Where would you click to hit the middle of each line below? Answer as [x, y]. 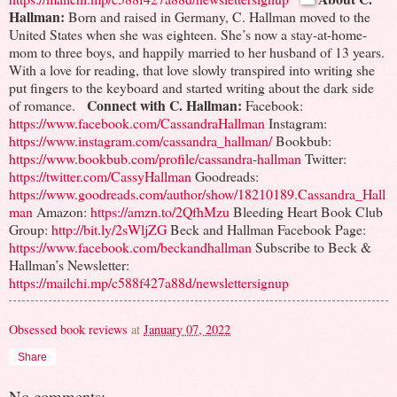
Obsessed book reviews [68, 329]
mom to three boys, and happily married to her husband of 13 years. [197, 51]
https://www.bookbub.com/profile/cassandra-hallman [155, 158]
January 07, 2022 [187, 329]
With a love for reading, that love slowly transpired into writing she [192, 69]
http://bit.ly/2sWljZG [107, 229]
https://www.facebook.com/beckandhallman [130, 246]
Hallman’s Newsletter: [69, 264]
